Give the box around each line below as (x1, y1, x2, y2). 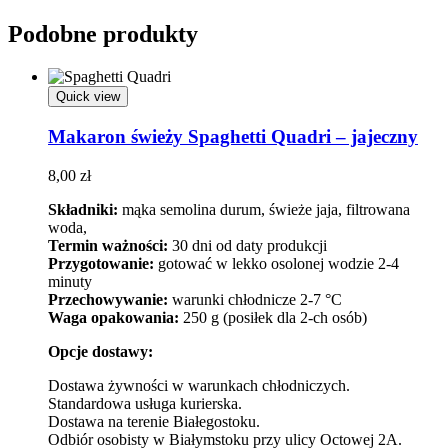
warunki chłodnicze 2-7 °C (168, 290, 342, 308)
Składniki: (48, 200, 118, 218)
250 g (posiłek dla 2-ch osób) (179, 308, 367, 326)
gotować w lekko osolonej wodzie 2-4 (154, 254, 399, 272)
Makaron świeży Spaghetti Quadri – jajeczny (48, 125, 418, 147)
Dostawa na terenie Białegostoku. (48, 412, 260, 430)
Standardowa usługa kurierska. (48, 394, 242, 412)
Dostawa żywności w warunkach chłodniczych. (48, 376, 350, 394)
